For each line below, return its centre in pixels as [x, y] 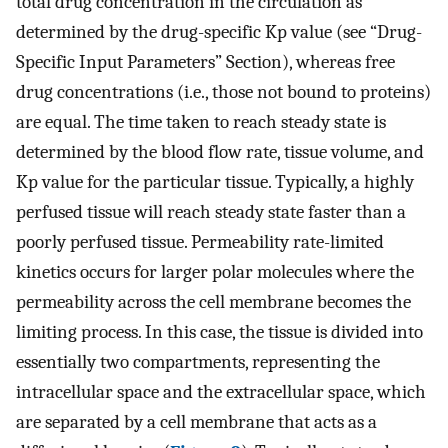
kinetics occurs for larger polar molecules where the [215, 271]
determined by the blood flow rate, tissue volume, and [220, 151]
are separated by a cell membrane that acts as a [196, 421]
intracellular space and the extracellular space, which [221, 391]
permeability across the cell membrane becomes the [213, 301]
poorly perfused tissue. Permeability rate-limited [200, 241]
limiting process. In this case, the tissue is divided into [219, 331]
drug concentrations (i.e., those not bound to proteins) [223, 91]
